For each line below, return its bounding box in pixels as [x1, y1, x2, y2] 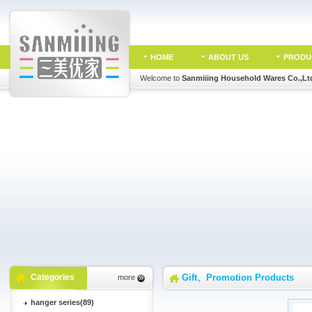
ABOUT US [208, 53, 249, 61]
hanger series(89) [31, 298, 94, 306]
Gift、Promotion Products [181, 272, 294, 283]
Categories [30, 272, 75, 282]
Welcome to [139, 74, 182, 82]
